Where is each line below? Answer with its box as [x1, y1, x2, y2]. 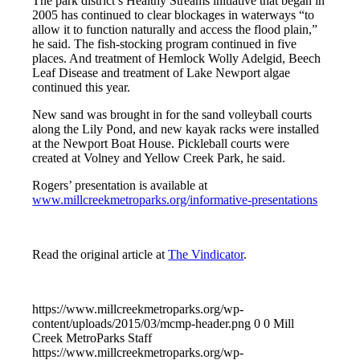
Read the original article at [32, 247, 169, 262]
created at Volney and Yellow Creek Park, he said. [32, 151, 286, 166]
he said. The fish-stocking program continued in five [32, 37, 297, 51]
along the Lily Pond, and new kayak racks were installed [32, 122, 320, 137]
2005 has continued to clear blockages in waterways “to [32, 8, 315, 22]
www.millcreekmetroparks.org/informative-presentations [32, 193, 318, 207]
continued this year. [32, 80, 131, 95]
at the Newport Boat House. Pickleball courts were [32, 137, 290, 151]
